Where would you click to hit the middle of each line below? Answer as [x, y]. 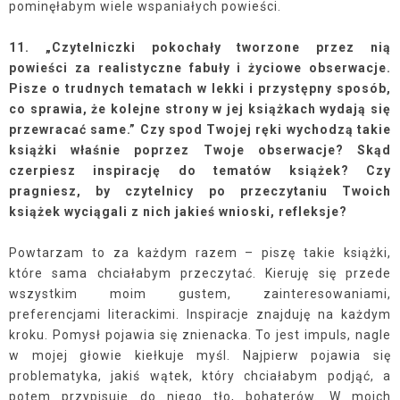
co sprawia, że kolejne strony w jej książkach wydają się [200, 109]
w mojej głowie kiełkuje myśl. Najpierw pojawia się [200, 355]
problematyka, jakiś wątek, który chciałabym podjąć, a [200, 376]
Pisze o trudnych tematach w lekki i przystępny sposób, [200, 88]
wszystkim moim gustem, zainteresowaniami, [200, 294]
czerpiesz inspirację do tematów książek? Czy [200, 171]
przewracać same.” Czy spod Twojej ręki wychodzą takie [200, 129]
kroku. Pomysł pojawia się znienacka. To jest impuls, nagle [200, 335]
